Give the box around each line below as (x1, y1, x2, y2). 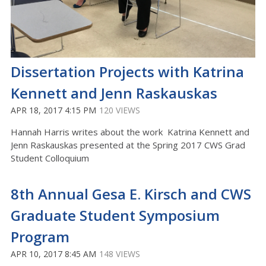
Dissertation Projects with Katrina (11, 62, 244, 81)
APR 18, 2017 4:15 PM (11, 104, 96, 116)
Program (11, 227, 69, 246)
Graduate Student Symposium (11, 205, 220, 225)
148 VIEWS (99, 248, 140, 259)
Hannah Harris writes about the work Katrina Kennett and (11, 126, 249, 138)
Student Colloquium (11, 152, 89, 164)
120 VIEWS (99, 104, 140, 116)
